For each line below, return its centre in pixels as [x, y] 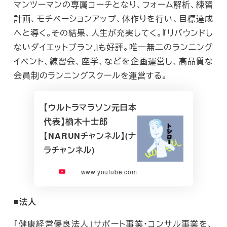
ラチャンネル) [69, 150]
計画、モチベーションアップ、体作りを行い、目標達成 [113, 18]
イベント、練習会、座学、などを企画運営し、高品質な [113, 61]
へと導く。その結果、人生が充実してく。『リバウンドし [113, 32]
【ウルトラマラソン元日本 [90, 107]
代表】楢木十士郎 [76, 122]
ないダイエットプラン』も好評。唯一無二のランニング [113, 47]
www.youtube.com [109, 172]
